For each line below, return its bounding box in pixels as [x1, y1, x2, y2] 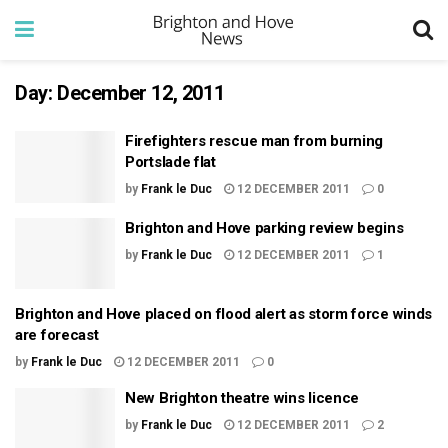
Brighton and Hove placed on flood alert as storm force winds [15, 305, 433, 323]
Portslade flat [125, 153, 216, 171]
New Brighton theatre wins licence [125, 389, 360, 407]
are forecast [15, 326, 99, 344]
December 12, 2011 [57, 81, 225, 105]
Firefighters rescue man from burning [125, 132, 384, 150]
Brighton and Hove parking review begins [125, 218, 404, 237]
